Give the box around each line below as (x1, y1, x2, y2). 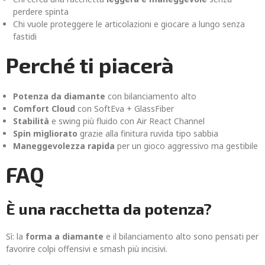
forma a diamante (25, 231, 104, 242)
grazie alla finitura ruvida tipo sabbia (77, 128, 218, 139)
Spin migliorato (13, 128, 77, 139)
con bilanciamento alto (105, 91, 196, 102)
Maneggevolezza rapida (13, 140, 115, 151)
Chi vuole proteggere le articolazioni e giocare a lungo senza (13, 18, 245, 30)
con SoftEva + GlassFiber (75, 103, 174, 114)
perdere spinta (13, 6, 69, 17)
